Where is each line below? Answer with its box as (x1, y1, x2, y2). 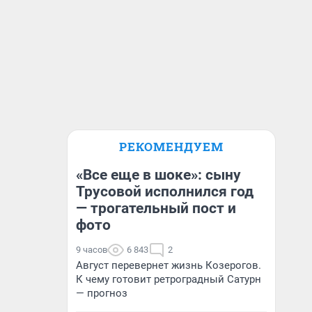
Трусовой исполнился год (76, 183, 253, 200)
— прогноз (76, 287, 127, 299)
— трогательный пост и (76, 200, 236, 217)
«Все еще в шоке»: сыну (76, 166, 241, 183)
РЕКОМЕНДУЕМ (119, 139, 224, 155)
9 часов (76, 244, 107, 255)
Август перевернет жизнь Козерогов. (76, 259, 261, 272)
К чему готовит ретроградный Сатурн (76, 273, 261, 286)
